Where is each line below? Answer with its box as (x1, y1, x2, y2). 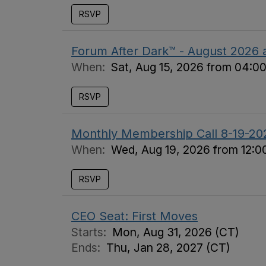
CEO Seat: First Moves (71, 209, 198, 223)
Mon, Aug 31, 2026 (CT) (112, 225, 239, 239)
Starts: (71, 225, 112, 239)
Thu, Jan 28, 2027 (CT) (106, 240, 230, 255)
